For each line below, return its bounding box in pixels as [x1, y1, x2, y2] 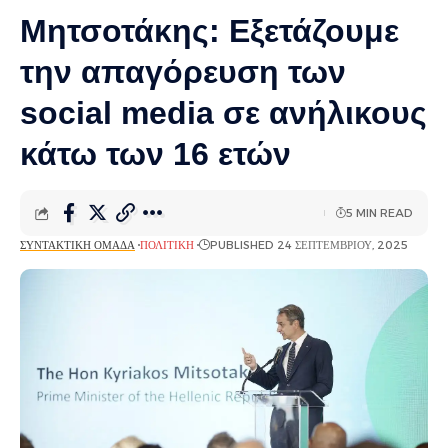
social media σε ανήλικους [20, 95, 427, 132]
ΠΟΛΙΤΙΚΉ [139, 238, 194, 253]
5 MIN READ [346, 206, 413, 221]
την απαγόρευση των [20, 54, 346, 91]
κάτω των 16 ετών [20, 136, 291, 173]
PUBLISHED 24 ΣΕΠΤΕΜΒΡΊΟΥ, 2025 [209, 238, 408, 253]
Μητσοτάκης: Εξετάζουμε [20, 13, 399, 50]
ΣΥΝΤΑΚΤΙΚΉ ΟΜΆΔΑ [20, 238, 135, 253]
